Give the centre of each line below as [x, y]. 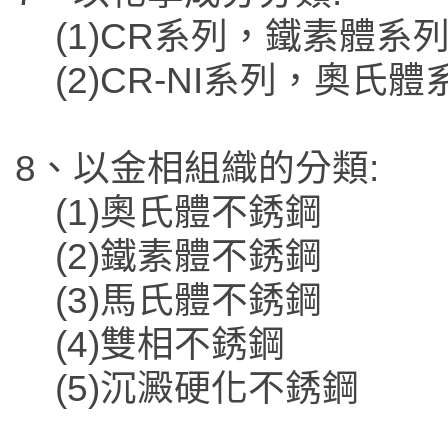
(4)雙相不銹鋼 [170, 345]
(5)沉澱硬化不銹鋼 [207, 389]
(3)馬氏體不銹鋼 [188, 301]
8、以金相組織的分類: [197, 169]
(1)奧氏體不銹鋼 [188, 213]
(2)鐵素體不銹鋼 [188, 257]
